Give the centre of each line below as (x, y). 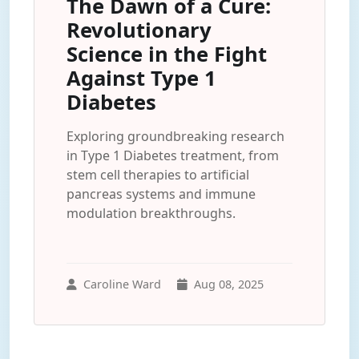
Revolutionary (139, 30)
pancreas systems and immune (161, 194)
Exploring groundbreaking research (175, 136)
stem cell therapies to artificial (158, 175)
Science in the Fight (167, 54)
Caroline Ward (122, 284)
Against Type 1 (141, 78)
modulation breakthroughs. (151, 213)
